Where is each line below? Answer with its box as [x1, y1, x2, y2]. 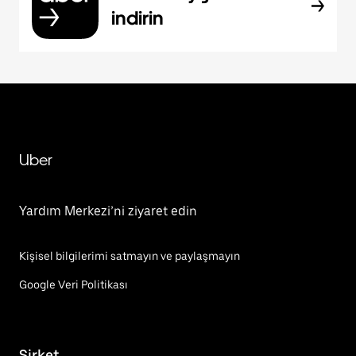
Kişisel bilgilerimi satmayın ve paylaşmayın [19, 250, 240, 262]
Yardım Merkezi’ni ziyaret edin [19, 203, 197, 219]
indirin [111, 6, 164, 29]
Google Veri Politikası [19, 278, 128, 291]
